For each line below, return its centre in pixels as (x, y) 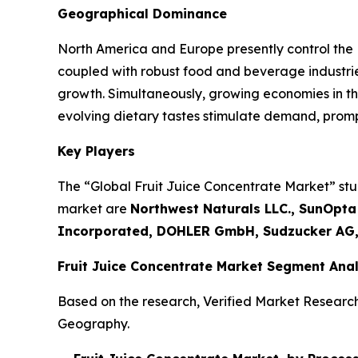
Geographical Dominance (142, 13)
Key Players (96, 151)
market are (94, 208)
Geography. (93, 323)
